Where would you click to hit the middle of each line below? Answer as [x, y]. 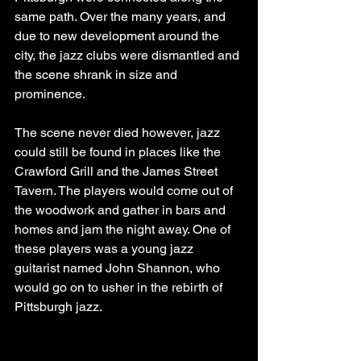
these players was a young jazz [106, 249]
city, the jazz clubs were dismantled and [129, 56]
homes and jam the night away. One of [124, 230]
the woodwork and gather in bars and [122, 210]
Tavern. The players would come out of [125, 191]
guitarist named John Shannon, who [119, 268]
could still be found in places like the [119, 152]
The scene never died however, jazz [119, 133]
